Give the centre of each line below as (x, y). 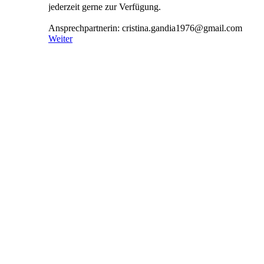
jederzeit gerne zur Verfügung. (105, 6)
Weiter (60, 38)
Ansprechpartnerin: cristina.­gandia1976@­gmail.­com (145, 28)
